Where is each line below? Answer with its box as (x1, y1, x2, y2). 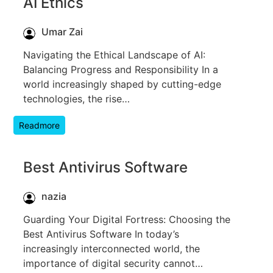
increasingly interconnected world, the (23, 242, 200, 255)
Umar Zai (41, 25, 83, 38)
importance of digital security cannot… (23, 257, 203, 269)
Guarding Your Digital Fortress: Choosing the (23, 213, 230, 225)
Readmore (19, 119, 60, 130)
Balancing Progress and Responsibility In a (23, 63, 218, 76)
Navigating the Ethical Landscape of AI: (23, 48, 205, 61)
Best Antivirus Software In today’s (23, 227, 179, 240)
